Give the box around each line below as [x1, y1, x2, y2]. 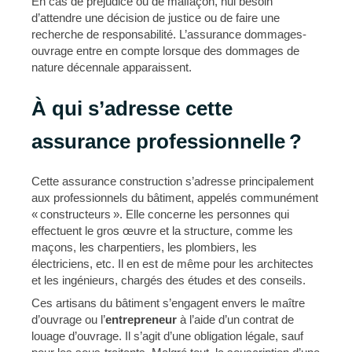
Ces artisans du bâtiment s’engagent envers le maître [31, 295, 305, 310]
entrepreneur [105, 312, 177, 326]
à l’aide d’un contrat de [177, 312, 294, 326]
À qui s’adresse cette [31, 96, 233, 120]
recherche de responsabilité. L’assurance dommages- [31, 27, 306, 41]
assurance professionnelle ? [31, 129, 302, 153]
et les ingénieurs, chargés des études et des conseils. [31, 273, 306, 287]
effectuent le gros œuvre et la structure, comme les [31, 223, 293, 237]
